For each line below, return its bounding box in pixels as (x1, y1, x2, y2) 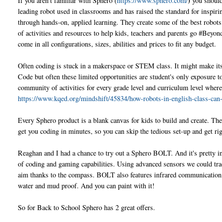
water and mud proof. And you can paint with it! (18, 180, 155, 190)
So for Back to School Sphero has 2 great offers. (18, 202, 156, 212)
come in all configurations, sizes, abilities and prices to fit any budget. (18, 39, 217, 49)
